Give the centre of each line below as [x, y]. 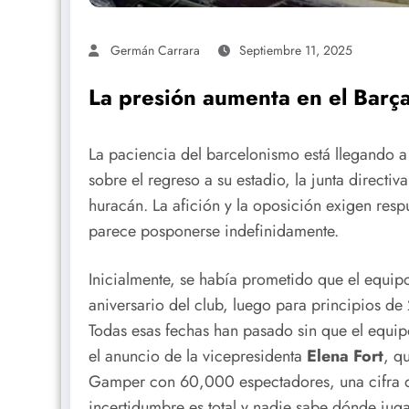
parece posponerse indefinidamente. [214, 231]
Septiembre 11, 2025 [296, 50]
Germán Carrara [155, 50]
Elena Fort [345, 357]
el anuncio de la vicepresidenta [198, 357]
